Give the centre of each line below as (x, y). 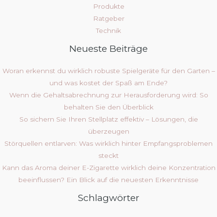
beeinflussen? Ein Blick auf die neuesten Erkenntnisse (108, 179)
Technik (108, 31)
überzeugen (108, 131)
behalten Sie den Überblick (108, 107)
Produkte (108, 7)
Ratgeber (108, 19)
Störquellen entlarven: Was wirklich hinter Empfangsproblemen (108, 143)
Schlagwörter (108, 197)
